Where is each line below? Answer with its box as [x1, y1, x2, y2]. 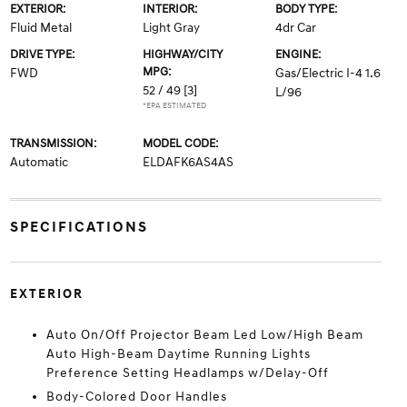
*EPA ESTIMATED [142, 101, 206, 111]
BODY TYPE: [275, 2, 338, 16]
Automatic [9, 154, 68, 170]
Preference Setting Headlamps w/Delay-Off [45, 365, 329, 381]
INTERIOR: [142, 2, 197, 16]
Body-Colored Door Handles [45, 389, 227, 404]
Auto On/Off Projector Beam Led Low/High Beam [45, 327, 363, 342]
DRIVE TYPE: [9, 47, 74, 62]
